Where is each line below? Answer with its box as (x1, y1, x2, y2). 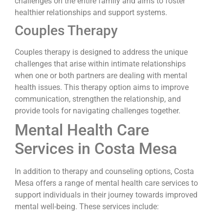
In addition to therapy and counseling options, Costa (15, 166, 194, 176)
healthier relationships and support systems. (15, 7, 167, 17)
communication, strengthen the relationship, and (15, 94, 181, 104)
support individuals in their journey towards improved (15, 190, 197, 199)
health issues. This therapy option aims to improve (15, 82, 189, 92)
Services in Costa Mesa (15, 139, 177, 158)
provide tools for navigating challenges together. (15, 106, 180, 115)
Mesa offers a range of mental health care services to (15, 178, 198, 188)
